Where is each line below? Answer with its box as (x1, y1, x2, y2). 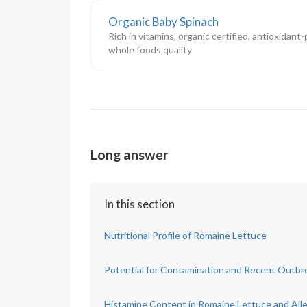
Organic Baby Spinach (108, 14, 219, 29)
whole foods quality (108, 43, 192, 56)
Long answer (90, 146, 169, 162)
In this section (104, 196, 175, 211)
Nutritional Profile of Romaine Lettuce (104, 229, 267, 241)
